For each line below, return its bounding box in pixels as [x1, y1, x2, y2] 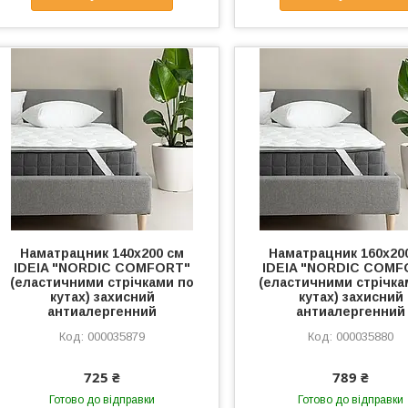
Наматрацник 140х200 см [20, 245, 185, 260]
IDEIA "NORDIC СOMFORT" [14, 260, 191, 275]
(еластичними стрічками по [10, 274, 195, 290]
